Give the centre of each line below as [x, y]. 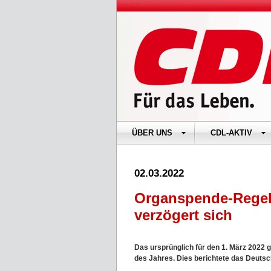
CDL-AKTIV [231, 133]
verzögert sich [183, 215]
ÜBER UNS [152, 133]
